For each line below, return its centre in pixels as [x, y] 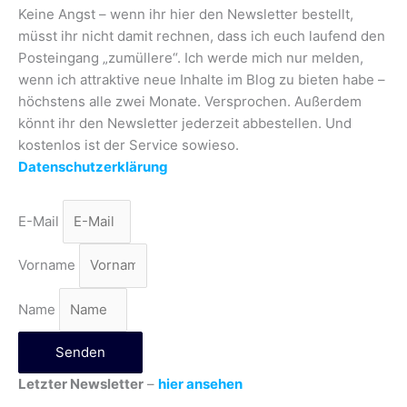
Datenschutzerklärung [93, 166]
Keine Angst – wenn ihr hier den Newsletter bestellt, [186, 14]
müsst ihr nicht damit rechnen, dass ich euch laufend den [202, 35]
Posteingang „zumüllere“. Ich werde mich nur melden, [191, 57]
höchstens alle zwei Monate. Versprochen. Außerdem [190, 101]
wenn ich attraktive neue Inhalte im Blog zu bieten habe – [202, 79]
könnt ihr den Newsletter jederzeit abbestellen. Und [185, 123]
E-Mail [40, 221]
